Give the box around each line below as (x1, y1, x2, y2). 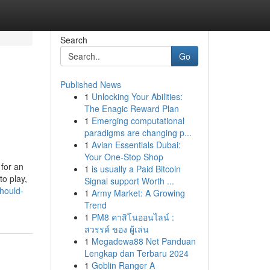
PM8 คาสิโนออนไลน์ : (91, 211, 174, 223)
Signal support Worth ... (84, 175, 174, 187)
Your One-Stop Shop (84, 151, 163, 163)
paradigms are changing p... (84, 127, 192, 139)
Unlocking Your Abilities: (91, 90, 183, 102)
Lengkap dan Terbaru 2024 (84, 247, 189, 259)
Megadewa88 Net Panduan (91, 235, 196, 247)
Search (60, 34, 87, 46)
